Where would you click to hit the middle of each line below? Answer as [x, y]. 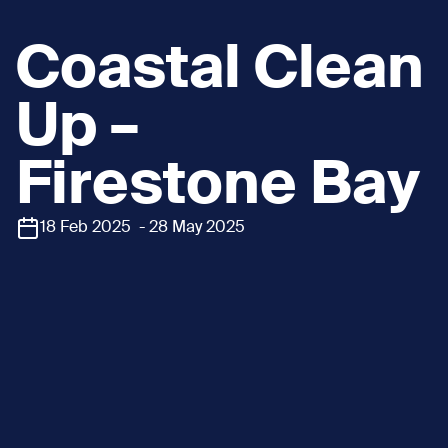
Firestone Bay [218, 186]
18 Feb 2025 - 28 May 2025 [142, 227]
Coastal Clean [220, 70]
